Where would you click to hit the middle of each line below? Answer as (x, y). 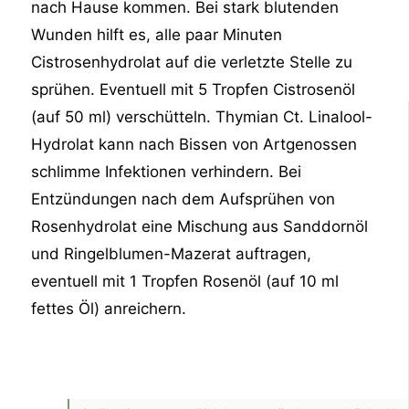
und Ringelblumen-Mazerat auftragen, (172, 253)
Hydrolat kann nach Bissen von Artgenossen (194, 144)
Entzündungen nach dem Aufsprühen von (184, 199)
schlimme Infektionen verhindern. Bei (167, 171)
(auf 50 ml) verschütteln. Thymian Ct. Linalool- (202, 116)
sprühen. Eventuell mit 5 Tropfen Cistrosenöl (194, 89)
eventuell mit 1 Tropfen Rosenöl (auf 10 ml (185, 281)
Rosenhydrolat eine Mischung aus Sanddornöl (200, 226)
